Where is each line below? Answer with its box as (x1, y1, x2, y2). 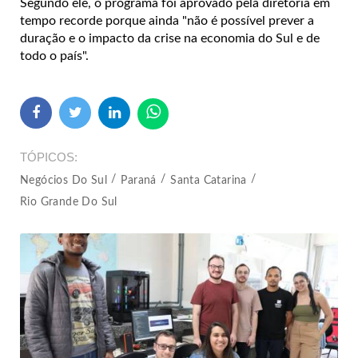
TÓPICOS (20, 150, 74, 165)
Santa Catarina (170, 175, 247, 187)
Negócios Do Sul (20, 175, 107, 187)
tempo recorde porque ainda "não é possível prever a (20, 14, 314, 28)
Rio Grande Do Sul (20, 197, 117, 209)
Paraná (121, 175, 157, 187)
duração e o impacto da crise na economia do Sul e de (20, 32, 320, 46)
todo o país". (20, 50, 92, 63)
